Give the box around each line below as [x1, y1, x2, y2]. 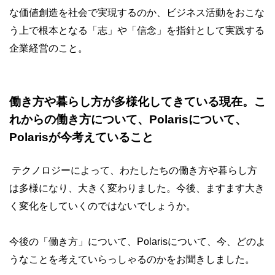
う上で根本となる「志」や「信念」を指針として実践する [9, 25, 265, 36]
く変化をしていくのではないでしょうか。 [9, 201, 196, 211]
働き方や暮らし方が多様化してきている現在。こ [9, 95, 266, 108]
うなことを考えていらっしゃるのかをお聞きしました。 [9, 254, 255, 265]
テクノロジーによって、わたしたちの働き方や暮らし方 [12, 165, 257, 176]
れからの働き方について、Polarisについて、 [9, 113, 247, 126]
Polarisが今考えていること [9, 131, 153, 144]
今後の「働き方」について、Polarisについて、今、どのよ [9, 236, 266, 247]
